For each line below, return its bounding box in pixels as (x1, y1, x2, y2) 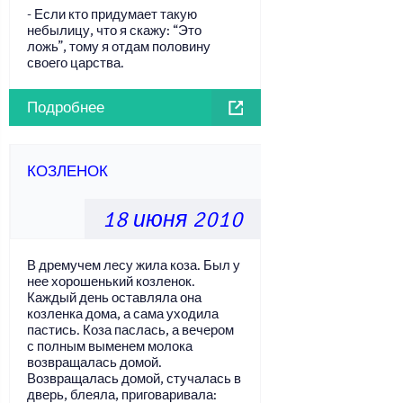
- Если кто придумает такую (27, 6, 197, 22)
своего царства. (27, 55, 124, 71)
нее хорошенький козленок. (27, 273, 195, 290)
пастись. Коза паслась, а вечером (27, 322, 234, 338)
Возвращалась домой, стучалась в (27, 371, 241, 387)
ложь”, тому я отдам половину (27, 39, 210, 55)
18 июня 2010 (103, 205, 243, 233)
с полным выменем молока (27, 338, 193, 354)
